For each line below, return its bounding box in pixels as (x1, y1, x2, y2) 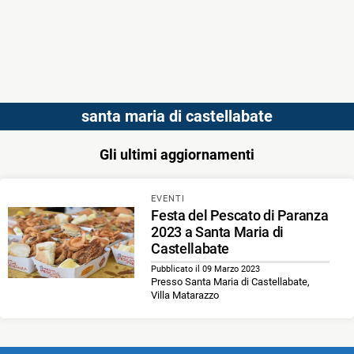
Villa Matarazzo (151, 289, 220, 302)
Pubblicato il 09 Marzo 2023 (151, 264, 261, 275)
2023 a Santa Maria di (151, 224, 284, 241)
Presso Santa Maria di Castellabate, (151, 276, 311, 288)
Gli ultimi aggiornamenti (100, 146, 254, 163)
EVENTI (151, 194, 186, 204)
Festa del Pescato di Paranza (151, 207, 329, 224)
